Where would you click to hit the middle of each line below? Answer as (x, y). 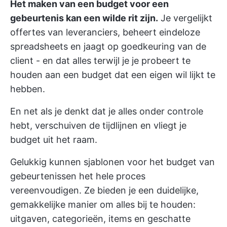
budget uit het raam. (54, 140)
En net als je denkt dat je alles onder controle (107, 111)
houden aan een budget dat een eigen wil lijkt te (113, 75)
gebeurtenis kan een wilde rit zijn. (84, 18)
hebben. (28, 89)
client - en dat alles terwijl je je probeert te (100, 61)
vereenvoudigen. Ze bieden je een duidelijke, (104, 190)
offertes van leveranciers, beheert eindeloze (105, 32)
